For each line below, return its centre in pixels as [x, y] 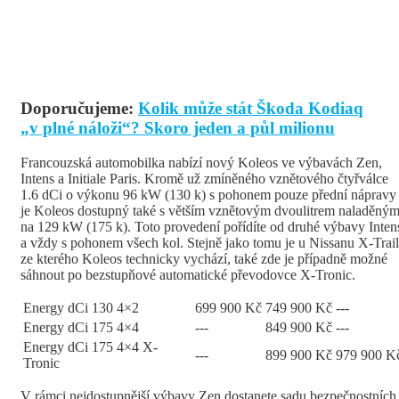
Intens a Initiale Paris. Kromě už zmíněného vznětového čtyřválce [204, 179]
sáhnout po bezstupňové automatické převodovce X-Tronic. [188, 275]
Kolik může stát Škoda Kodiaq [251, 109]
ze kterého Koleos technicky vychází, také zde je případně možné [204, 259]
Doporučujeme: [79, 109]
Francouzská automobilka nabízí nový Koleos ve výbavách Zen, [201, 163]
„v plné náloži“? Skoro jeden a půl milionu [178, 128]
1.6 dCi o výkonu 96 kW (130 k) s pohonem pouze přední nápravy [208, 195]
